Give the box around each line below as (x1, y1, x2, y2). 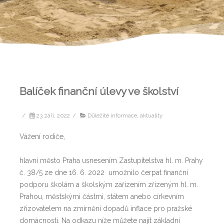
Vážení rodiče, (19, 132, 65, 140)
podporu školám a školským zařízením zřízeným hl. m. (19, 180, 198, 188)
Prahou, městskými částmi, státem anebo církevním (19, 192, 184, 200)
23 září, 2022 (36, 111, 70, 119)
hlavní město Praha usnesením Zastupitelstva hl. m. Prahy (19, 156, 203, 164)
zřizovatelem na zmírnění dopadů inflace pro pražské (19, 204, 192, 212)
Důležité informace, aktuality (87, 111, 162, 119)
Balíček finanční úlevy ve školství (19, 84, 178, 97)
